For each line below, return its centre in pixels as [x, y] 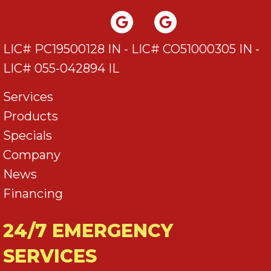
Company [32, 155]
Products [31, 116]
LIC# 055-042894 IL [61, 68]
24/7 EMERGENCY [88, 230]
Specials [28, 135]
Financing [33, 193]
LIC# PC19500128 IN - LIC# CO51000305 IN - [131, 49]
